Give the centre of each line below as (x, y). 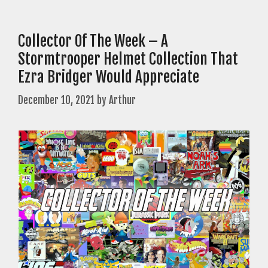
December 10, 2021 (56, 100)
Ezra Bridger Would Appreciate (109, 77)
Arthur (122, 100)
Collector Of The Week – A (93, 41)
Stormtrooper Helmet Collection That (128, 59)
